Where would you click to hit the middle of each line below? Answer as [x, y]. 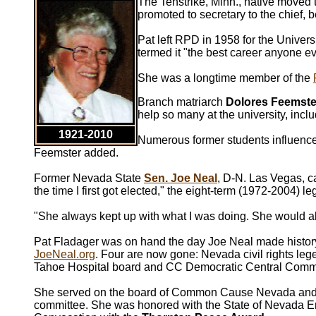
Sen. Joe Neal [181, 178]
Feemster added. [76, 153]
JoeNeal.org [65, 254]
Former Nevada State [89, 178]
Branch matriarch [182, 102]
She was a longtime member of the [225, 78]
